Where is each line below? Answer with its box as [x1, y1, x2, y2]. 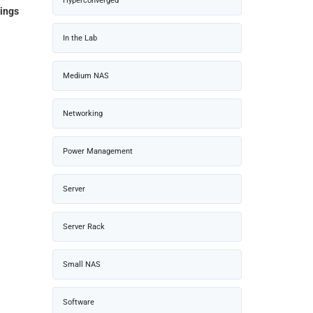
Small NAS [63, 259, 101, 269]
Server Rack [63, 221, 105, 231]
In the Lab [63, 33, 97, 43]
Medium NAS [63, 71, 109, 80]
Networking [63, 108, 103, 118]
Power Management [63, 146, 133, 156]
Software [63, 297, 94, 307]
